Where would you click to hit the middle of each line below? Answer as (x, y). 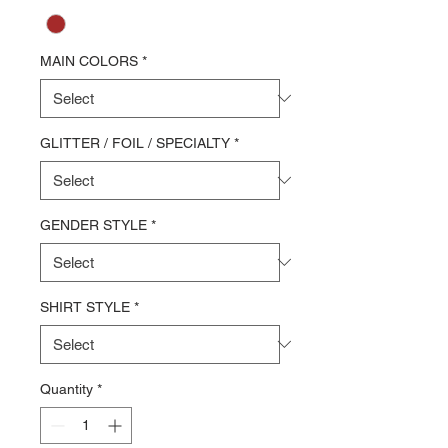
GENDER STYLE (93, 224)
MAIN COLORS (89, 60)
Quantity (66, 388)
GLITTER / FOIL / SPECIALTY (135, 142)
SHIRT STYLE (85, 306)
